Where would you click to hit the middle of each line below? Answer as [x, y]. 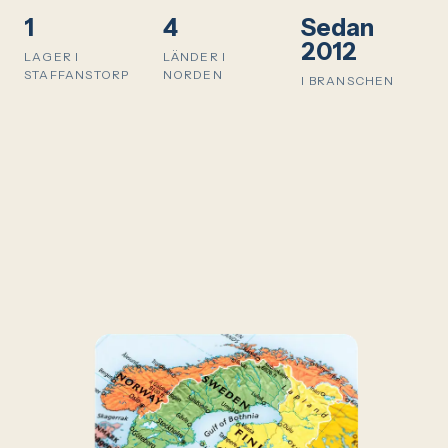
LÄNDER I [194, 56]
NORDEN [192, 74]
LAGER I [52, 56]
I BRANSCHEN [348, 80]
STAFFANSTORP [77, 74]
